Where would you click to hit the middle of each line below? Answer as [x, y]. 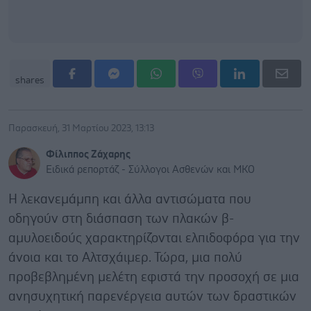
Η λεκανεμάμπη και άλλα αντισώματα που [130, 199]
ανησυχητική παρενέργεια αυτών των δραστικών [152, 296]
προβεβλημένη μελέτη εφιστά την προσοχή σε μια [154, 277]
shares [30, 80]
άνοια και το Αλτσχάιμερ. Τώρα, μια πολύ [125, 258]
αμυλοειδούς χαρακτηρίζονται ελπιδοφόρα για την [154, 238]
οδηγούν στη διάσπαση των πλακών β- [121, 219]
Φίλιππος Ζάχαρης [88, 154]
